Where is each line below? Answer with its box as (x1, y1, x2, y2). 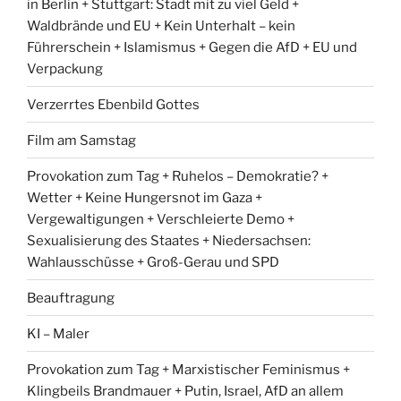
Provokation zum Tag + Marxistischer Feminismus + (27, 361, 350, 378)
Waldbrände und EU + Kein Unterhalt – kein (27, 17, 295, 34)
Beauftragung (27, 289, 115, 306)
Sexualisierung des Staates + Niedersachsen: (27, 232, 311, 249)
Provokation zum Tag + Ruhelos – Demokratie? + (27, 167, 328, 184)
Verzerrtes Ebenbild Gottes (27, 96, 200, 113)
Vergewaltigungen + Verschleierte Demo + (27, 210, 294, 227)
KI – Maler (27, 325, 90, 342)
